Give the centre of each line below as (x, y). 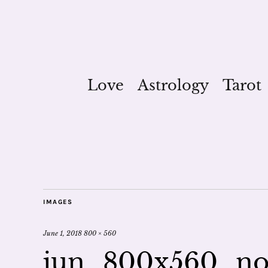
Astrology (173, 85)
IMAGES (58, 202)
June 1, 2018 (63, 233)
